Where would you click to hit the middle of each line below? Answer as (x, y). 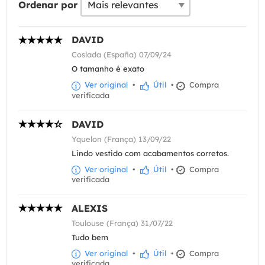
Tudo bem (90, 237)
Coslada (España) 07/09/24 (122, 55)
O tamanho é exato (108, 69)
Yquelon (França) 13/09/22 (121, 139)
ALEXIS (90, 208)
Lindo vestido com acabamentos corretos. (150, 153)
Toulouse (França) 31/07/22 (122, 223)
